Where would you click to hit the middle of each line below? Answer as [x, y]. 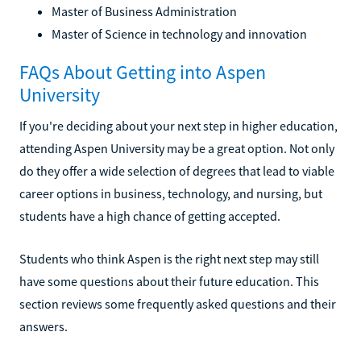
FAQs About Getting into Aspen [143, 72]
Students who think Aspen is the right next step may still [169, 258]
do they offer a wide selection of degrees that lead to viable [177, 170]
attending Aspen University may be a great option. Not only [177, 148]
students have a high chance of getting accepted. [150, 216]
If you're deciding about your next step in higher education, [178, 125]
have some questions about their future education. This [169, 281]
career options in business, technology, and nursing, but [171, 193]
